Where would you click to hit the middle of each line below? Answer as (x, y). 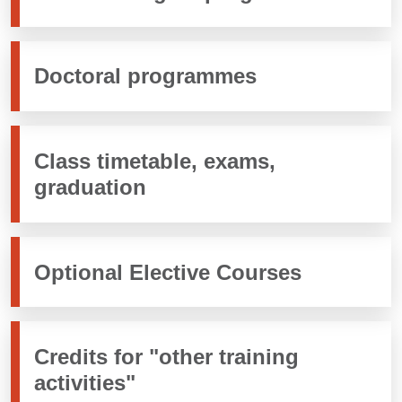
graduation (90, 187)
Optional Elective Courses (168, 272)
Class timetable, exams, (155, 161)
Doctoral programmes (145, 76)
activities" (85, 383)
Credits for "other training (166, 357)
